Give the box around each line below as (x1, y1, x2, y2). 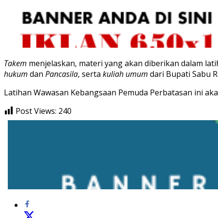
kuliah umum (103, 68, 148, 79)
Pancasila (45, 68, 78, 79)
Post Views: (16, 105, 56, 116)
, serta (78, 68, 103, 79)
